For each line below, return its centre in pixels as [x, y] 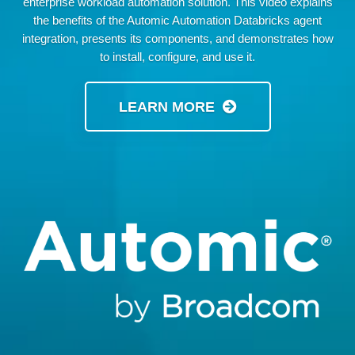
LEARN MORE [166, 107]
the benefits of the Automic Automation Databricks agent [177, 20]
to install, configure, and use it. [177, 57]
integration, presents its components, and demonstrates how [177, 38]
